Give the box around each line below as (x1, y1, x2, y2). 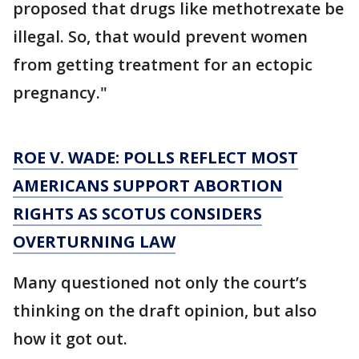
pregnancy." (13, 82, 107, 103)
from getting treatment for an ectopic (13, 54, 313, 75)
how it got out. (13, 328, 127, 349)
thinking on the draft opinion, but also (13, 300, 317, 321)
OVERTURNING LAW (13, 231, 175, 252)
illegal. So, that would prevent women (13, 26, 308, 47)
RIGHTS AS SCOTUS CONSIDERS (13, 203, 262, 224)
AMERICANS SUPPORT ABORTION (13, 175, 283, 196)
